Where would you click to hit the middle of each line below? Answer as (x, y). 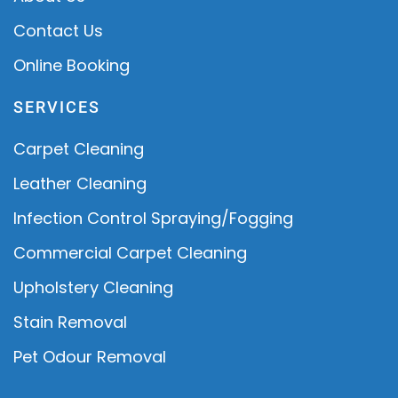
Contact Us (58, 30)
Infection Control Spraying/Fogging (153, 218)
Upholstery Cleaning (93, 287)
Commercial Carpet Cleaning (130, 252)
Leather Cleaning (80, 183)
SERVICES (57, 107)
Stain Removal (70, 322)
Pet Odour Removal (90, 356)
